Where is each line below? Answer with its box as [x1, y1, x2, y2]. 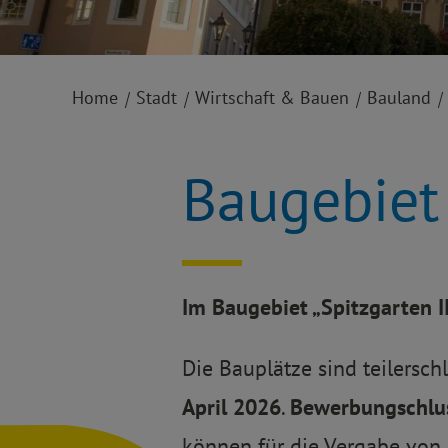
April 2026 [182, 393, 281, 422]
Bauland [367, 86, 431, 110]
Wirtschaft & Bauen [195, 86, 349, 110]
